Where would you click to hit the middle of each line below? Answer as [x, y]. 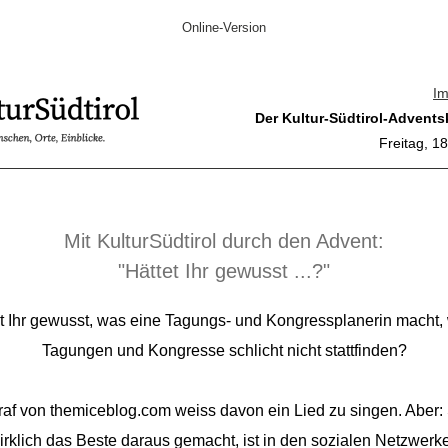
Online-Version [224, 27]
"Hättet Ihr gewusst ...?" [224, 271]
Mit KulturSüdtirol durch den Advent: [224, 241]
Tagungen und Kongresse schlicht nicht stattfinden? [224, 350]
